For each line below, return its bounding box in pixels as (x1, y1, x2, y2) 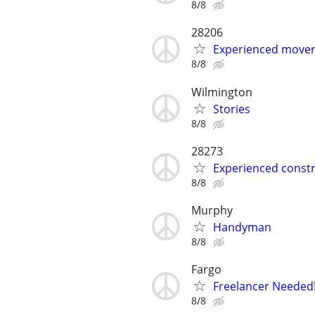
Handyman (213, 219, 271, 235)
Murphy (191, 202, 233, 218)
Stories (213, 101, 250, 117)
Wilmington (191, 84, 252, 100)
